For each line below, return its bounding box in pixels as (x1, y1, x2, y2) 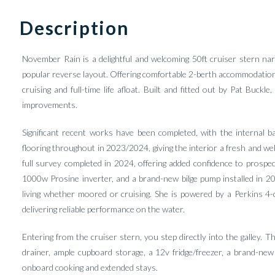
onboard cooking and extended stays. (22, 262, 158, 273)
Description (20, 17, 130, 39)
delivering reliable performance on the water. (22, 204, 185, 214)
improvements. (22, 99, 77, 110)
